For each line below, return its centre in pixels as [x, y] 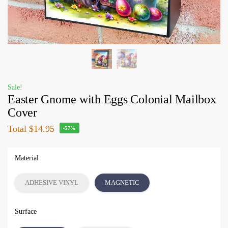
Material [27, 158]
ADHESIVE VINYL [52, 182]
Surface [26, 211]
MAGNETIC [122, 182]
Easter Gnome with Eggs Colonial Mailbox [112, 99]
